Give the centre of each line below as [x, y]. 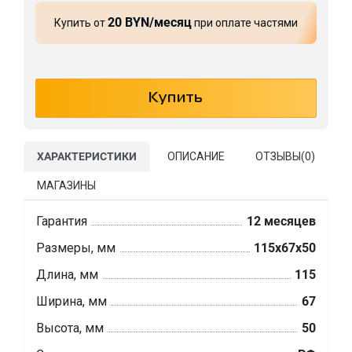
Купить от [81, 22]
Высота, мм [70, 328]
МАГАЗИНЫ [66, 185]
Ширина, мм [71, 301]
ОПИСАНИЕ [196, 156]
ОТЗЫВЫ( [280, 156]
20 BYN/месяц [150, 22]
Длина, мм [67, 274]
